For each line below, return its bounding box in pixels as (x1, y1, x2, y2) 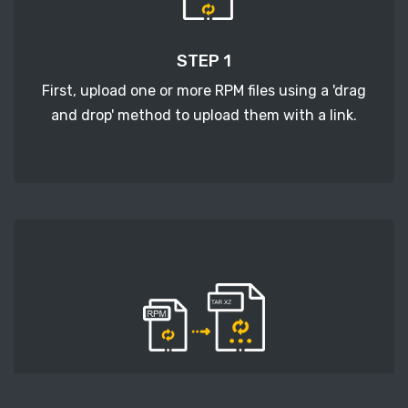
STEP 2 (176, 382, 232, 403)
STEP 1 (177, 51, 231, 72)
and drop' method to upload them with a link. (51, 107, 357, 125)
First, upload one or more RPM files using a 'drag (42, 82, 366, 100)
